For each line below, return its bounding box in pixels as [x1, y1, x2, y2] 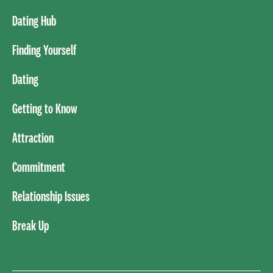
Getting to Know [12, 98, 77, 118]
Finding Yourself [12, 40, 76, 59]
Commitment [12, 157, 65, 176]
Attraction [12, 127, 54, 147]
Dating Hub [12, 10, 56, 30]
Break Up [12, 215, 49, 235]
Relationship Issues [12, 186, 90, 205]
